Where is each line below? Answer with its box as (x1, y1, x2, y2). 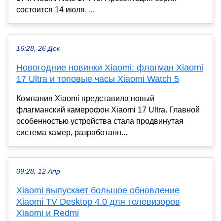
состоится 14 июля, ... (16, 5, 95, 14)
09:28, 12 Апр (16, 168, 60, 176)
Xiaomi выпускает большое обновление (16, 185, 180, 196)
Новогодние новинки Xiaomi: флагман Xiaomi (16, 63, 203, 73)
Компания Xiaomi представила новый (16, 94, 154, 103)
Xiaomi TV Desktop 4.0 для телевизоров (16, 197, 180, 207)
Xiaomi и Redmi (16, 208, 79, 219)
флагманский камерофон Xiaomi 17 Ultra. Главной (16, 106, 200, 114)
